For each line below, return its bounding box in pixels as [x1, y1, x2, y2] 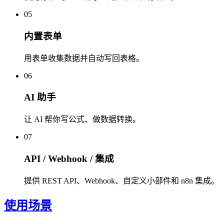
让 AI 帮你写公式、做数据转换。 [24, 115, 140, 124]
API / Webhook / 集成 [24, 153, 114, 164]
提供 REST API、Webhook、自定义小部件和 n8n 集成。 [24, 176, 219, 185]
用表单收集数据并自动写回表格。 [24, 53, 144, 62]
